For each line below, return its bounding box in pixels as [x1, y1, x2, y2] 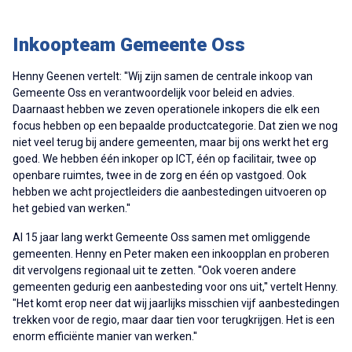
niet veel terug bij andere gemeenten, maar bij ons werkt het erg [13, 135, 328, 148]
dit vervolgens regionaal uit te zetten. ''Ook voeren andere [13, 263, 296, 277]
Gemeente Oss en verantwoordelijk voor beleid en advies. [13, 86, 295, 99]
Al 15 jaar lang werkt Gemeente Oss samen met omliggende [13, 230, 310, 244]
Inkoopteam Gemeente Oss [13, 33, 245, 56]
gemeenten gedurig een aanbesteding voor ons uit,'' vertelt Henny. [13, 280, 338, 293]
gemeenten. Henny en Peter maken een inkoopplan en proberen [13, 247, 329, 260]
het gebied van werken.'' [13, 201, 130, 214]
